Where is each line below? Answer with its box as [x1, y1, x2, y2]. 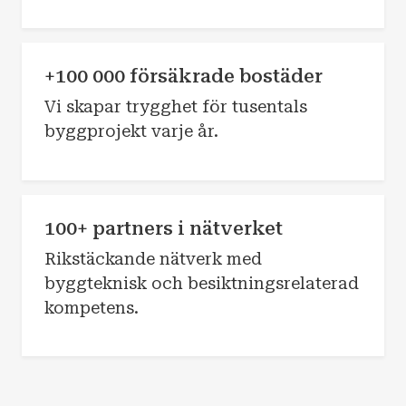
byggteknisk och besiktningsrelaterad [43, 273, 359, 293]
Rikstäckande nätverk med [43, 248, 262, 268]
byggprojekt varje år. [43, 121, 218, 140]
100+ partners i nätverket [43, 217, 283, 239]
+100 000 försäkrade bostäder [43, 64, 323, 87]
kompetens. [43, 297, 139, 317]
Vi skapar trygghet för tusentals [43, 96, 307, 116]
